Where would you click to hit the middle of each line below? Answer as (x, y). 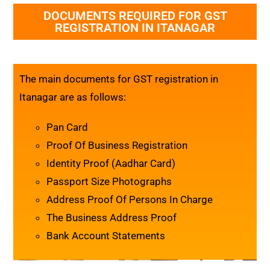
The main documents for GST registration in (119, 79)
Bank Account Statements (106, 235)
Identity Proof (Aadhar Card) (112, 163)
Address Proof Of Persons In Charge (130, 199)
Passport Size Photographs (109, 181)
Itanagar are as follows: (73, 97)
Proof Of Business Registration (117, 145)
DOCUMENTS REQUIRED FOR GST (135, 15)
